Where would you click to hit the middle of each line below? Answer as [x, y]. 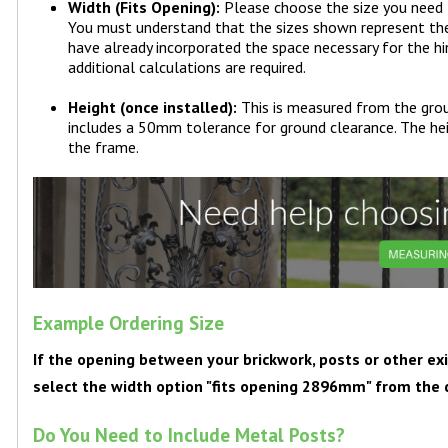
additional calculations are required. [187, 67]
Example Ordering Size [129, 323]
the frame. [104, 147]
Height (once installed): [153, 107]
